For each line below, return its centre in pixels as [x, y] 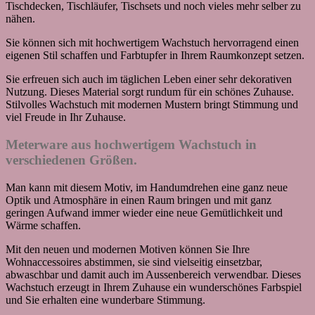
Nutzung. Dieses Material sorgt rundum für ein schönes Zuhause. [150, 92]
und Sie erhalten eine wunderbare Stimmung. [105, 300]
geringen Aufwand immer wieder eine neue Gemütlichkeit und [144, 212]
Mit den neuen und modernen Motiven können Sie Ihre [128, 249]
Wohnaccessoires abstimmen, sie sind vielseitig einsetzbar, [134, 262]
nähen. [20, 19]
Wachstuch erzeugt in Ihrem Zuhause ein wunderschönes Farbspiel [154, 287]
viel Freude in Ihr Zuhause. [66, 117]
